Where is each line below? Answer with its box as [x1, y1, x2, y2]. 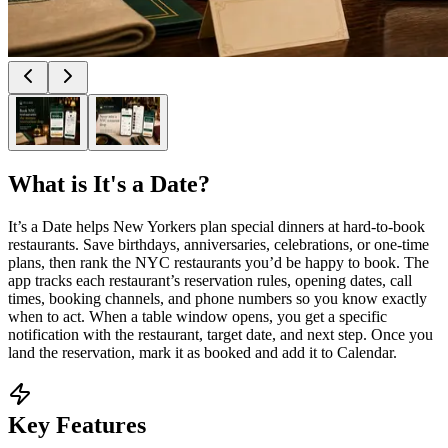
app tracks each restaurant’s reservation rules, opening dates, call [8, 271, 412, 289]
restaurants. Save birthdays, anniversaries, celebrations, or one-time [8, 235, 429, 253]
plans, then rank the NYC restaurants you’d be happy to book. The [8, 253, 429, 271]
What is [8, 170, 93, 197]
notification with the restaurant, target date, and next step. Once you [8, 325, 433, 343]
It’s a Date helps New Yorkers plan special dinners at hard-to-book [8, 217, 425, 235]
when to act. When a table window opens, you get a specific [8, 307, 387, 325]
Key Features [8, 411, 146, 438]
